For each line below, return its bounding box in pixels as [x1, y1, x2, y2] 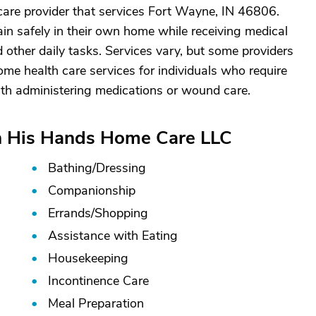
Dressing [96, 159, 146, 176]
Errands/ [48, 205, 95, 221]
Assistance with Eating [48, 227, 178, 244]
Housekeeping [48, 250, 128, 267]
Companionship [48, 182, 135, 199]
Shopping [95, 205, 148, 221]
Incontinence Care [48, 272, 149, 289]
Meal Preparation [48, 295, 144, 312]
